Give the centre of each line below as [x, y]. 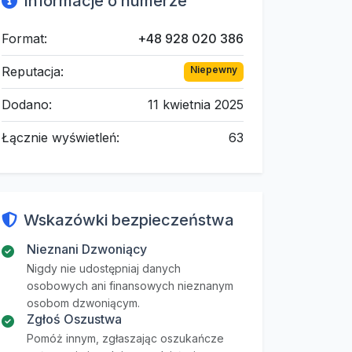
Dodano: [27, 104]
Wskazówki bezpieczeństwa [129, 220]
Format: [24, 38]
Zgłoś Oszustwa [74, 319]
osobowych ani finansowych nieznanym [130, 286]
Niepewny [214, 70]
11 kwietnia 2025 [196, 104]
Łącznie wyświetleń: [60, 137]
